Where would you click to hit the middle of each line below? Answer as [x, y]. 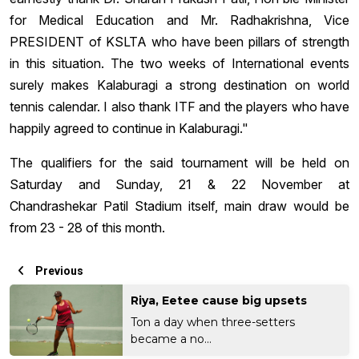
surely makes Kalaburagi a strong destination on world [179, 85]
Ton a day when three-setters [213, 322]
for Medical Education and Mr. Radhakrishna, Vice [179, 20]
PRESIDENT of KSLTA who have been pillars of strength [179, 41]
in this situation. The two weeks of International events [179, 63]
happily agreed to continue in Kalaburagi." [129, 128]
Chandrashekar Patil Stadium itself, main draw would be [179, 206]
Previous [58, 270]
